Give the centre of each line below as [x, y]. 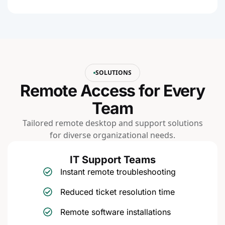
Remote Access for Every [113, 90]
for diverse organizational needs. [113, 135]
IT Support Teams [113, 159]
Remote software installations [115, 212]
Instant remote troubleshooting [118, 172]
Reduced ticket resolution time [117, 192]
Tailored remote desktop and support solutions [113, 123]
